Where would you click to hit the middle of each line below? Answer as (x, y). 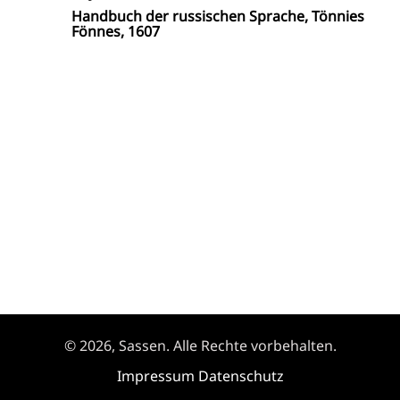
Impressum (155, 376)
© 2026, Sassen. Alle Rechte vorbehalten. (200, 346)
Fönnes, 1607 (116, 31)
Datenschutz (241, 376)
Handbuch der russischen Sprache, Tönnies (218, 16)
